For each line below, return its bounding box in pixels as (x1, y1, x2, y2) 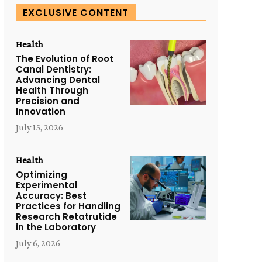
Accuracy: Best (15, 189, 87, 202)
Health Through (15, 84, 88, 97)
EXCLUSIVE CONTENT (22, 6, 129, 20)
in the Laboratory (15, 221, 96, 234)
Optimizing (15, 168, 67, 181)
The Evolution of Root (15, 53, 113, 65)
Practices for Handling (15, 200, 120, 213)
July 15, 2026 (15, 122, 63, 133)
